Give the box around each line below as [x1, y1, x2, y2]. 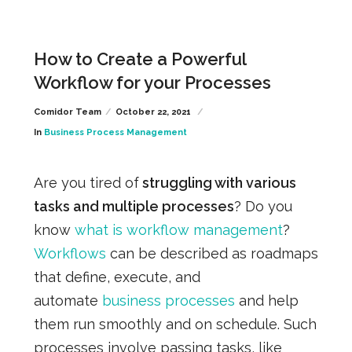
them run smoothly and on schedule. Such [33, 315, 317, 332]
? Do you [233, 197, 292, 214]
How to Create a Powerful [33, 48, 246, 69]
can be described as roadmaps [105, 244, 318, 262]
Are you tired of [33, 174, 139, 191]
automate [33, 291, 102, 309]
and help [234, 291, 299, 309]
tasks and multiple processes [33, 197, 234, 214]
